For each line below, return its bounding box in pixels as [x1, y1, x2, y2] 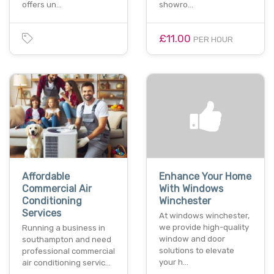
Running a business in [22, 223, 105, 233]
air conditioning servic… [22, 258, 111, 268]
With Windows [159, 183, 223, 195]
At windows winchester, [159, 211, 250, 221]
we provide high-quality [159, 223, 249, 232]
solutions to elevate [159, 246, 234, 256]
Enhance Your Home [159, 171, 251, 183]
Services [22, 207, 61, 220]
